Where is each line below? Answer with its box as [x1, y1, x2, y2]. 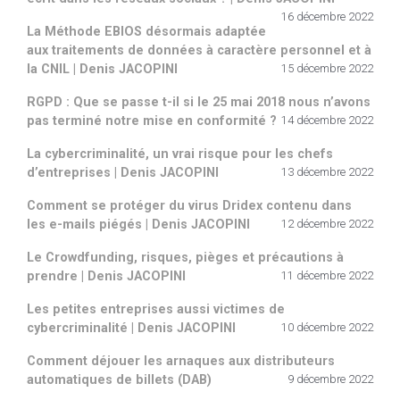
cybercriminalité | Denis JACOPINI [27, 320, 236, 336]
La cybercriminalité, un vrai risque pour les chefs [27, 146, 333, 162]
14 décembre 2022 [281, 112, 373, 127]
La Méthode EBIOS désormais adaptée [27, 23, 266, 39]
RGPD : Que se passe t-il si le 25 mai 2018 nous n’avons [27, 94, 371, 110]
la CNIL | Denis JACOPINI [27, 61, 178, 77]
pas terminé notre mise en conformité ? [27, 112, 277, 129]
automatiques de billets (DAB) [27, 371, 212, 387]
